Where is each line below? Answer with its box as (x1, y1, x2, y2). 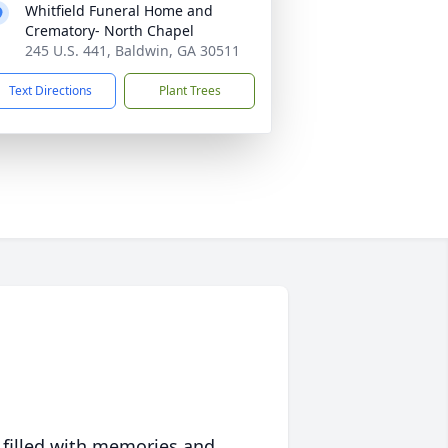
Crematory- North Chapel (25, 21, 194, 40)
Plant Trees (158, 82, 221, 99)
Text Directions (9, 82, 92, 99)
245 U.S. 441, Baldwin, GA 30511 (25, 41, 240, 60)
